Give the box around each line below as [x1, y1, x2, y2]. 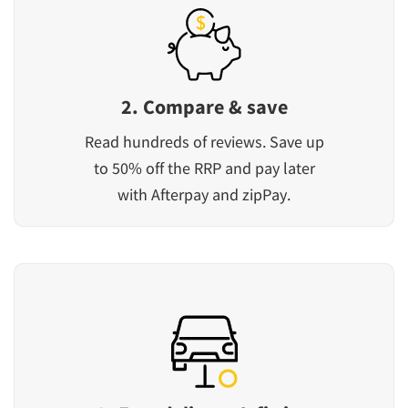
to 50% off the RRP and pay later [93, 157, 315, 178]
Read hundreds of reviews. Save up [84, 130, 324, 152]
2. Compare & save [120, 93, 288, 119]
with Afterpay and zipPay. [117, 183, 291, 205]
